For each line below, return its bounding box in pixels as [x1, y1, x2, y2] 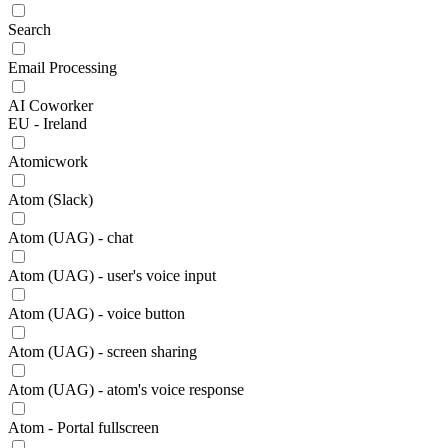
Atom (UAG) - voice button [8, 305, 185, 322]
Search [8, 21, 51, 38]
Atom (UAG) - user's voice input [8, 267, 216, 284]
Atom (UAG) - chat [8, 229, 133, 246]
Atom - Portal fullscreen [8, 419, 159, 436]
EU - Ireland [8, 115, 87, 132]
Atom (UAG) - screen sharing [8, 343, 197, 360]
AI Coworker [8, 97, 93, 114]
